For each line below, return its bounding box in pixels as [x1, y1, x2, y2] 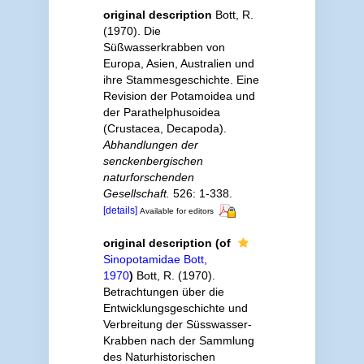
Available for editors [139, 206, 214, 215]
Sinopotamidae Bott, [102, 252, 207, 266]
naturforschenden [102, 170, 194, 184]
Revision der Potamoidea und [102, 89, 255, 102]
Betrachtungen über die [102, 284, 224, 298]
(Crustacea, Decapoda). [102, 121, 227, 135]
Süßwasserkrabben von [102, 40, 225, 54]
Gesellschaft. [102, 186, 170, 200]
